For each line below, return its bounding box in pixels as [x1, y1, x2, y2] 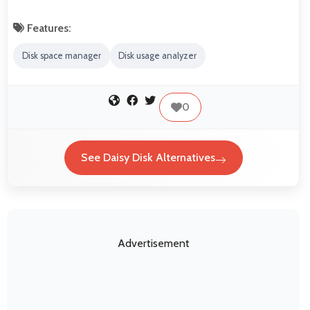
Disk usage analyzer [118, 51, 197, 62]
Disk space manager [21, 51, 101, 62]
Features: [24, 21, 71, 35]
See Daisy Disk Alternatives [80, 151, 215, 165]
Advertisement [117, 236, 190, 250]
